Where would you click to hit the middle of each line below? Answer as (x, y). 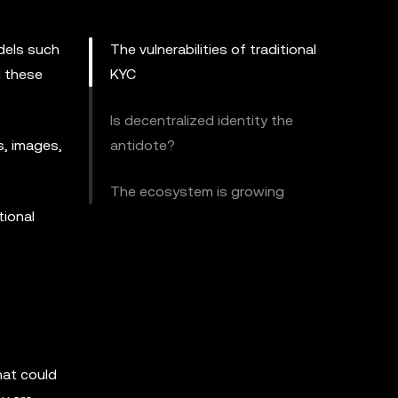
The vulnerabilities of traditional (213, 49)
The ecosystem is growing (197, 191)
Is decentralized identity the (202, 120)
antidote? (143, 145)
